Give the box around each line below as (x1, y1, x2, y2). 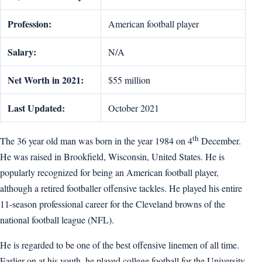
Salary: (8, 45, 36, 58)
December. (199, 135, 244, 147)
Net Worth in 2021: (8, 73, 84, 87)
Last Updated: (8, 101, 65, 115)
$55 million (108, 74, 150, 86)
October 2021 (108, 102, 159, 114)
